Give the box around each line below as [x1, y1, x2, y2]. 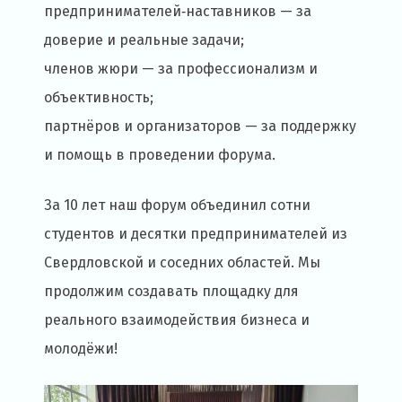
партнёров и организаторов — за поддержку [44, 118, 356, 135]
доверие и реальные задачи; [44, 31, 244, 49]
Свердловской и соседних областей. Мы [44, 254, 320, 272]
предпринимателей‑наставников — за [44, 3, 311, 21]
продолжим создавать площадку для [44, 283, 299, 301]
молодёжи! [44, 340, 118, 358]
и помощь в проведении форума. [44, 146, 275, 164]
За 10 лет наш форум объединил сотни [44, 197, 310, 214]
